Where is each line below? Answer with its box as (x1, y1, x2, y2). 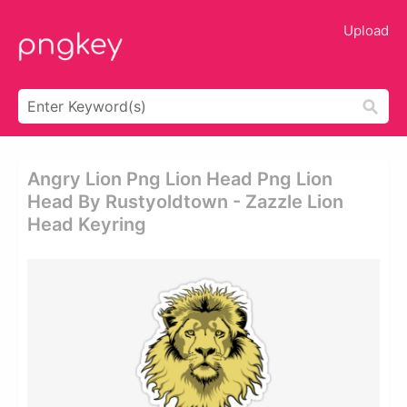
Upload (343, 22, 389, 39)
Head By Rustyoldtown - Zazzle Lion (27, 191, 343, 213)
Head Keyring (27, 213, 146, 235)
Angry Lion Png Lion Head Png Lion (27, 168, 333, 190)
